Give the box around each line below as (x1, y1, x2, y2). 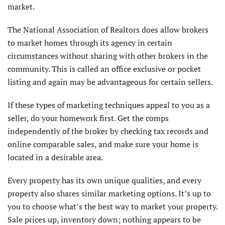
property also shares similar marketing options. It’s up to (8, 187, 211, 199)
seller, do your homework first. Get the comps (8, 112, 169, 124)
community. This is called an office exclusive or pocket (8, 63, 201, 74)
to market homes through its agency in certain (8, 37, 172, 48)
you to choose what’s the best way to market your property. (8, 200, 217, 212)
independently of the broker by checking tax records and (8, 125, 208, 137)
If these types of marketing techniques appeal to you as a (8, 99, 210, 110)
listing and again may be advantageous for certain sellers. (8, 76, 213, 87)
